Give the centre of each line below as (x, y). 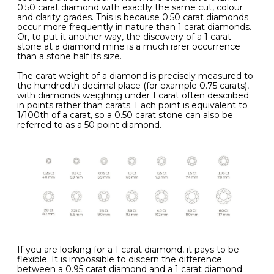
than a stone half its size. (69, 56)
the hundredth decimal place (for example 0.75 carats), (133, 86)
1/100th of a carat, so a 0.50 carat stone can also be (125, 115)
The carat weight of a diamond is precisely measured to (135, 76)
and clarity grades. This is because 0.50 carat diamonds (133, 17)
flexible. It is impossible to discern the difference (120, 259)
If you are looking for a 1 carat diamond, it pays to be (128, 249)
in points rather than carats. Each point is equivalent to (132, 105)
